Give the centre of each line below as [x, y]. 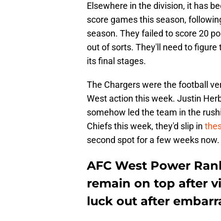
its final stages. [116, 61]
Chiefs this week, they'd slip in [146, 126]
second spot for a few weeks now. [153, 140]
